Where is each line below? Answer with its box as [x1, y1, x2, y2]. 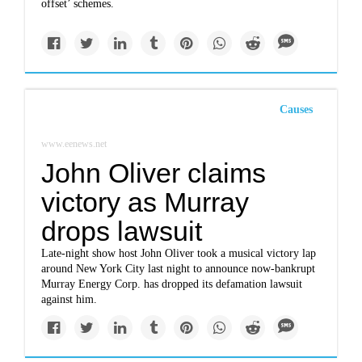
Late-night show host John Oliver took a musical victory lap [41, 247, 317, 259]
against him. [41, 293, 98, 305]
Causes [279, 103, 313, 116]
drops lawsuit [41, 216, 203, 246]
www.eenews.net [41, 138, 107, 149]
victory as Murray [41, 187, 250, 217]
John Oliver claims [41, 158, 267, 188]
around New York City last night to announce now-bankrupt [41, 263, 316, 275]
